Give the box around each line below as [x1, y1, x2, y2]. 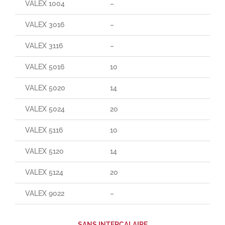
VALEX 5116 [25, 126, 63, 134]
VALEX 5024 [25, 104, 65, 113]
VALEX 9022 [25, 189, 64, 197]
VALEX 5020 [25, 83, 65, 92]
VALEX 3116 [25, 41, 63, 50]
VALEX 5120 [25, 147, 64, 155]
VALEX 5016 [25, 62, 64, 71]
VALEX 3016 [25, 20, 64, 29]
